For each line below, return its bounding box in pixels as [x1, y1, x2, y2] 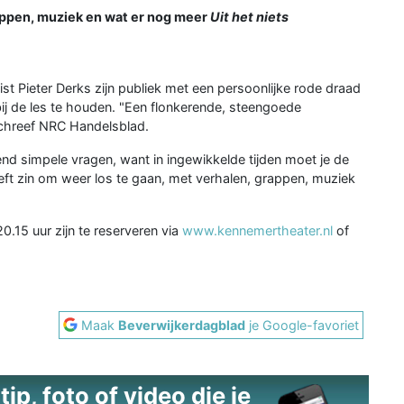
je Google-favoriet [245, 317, 360, 333]
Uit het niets [210, 8, 289, 24]
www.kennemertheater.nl [182, 222, 333, 238]
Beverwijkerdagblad [118, 317, 246, 333]
